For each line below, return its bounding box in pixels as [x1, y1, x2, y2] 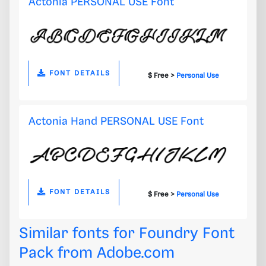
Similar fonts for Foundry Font [19, 226, 235, 242]
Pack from [19, 245, 97, 262]
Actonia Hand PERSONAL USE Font [28, 115, 204, 127]
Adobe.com [97, 245, 175, 262]
